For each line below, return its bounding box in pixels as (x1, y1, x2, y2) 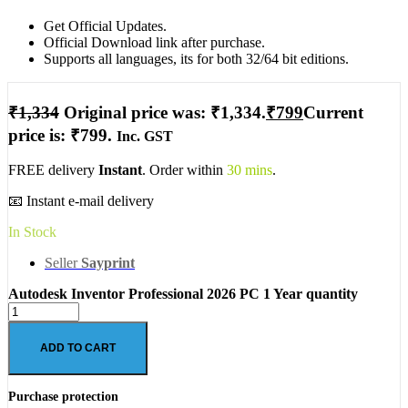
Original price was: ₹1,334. (64, 102, 266, 122)
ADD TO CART (40, 342, 116, 355)
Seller (45, 255, 81, 271)
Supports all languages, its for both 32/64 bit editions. (44, 50, 349, 66)
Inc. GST (117, 127, 173, 144)
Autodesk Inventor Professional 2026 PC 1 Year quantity (8, 286, 358, 302)
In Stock (8, 224, 56, 240)
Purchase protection (8, 388, 118, 403)
